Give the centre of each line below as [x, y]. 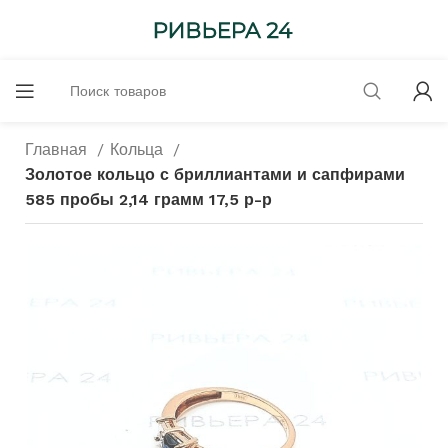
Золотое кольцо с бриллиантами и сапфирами [215, 174]
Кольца [139, 149]
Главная [58, 149]
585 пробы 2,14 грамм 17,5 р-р [148, 199]
